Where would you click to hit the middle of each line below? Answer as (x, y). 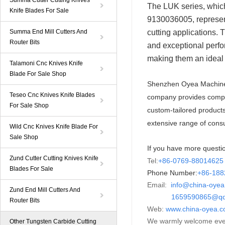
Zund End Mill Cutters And (45, 190)
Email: (158, 185)
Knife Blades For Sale (39, 11)
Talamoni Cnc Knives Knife (46, 63)
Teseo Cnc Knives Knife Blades (52, 95)
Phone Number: (172, 173)
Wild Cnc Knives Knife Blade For (54, 127)
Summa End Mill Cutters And (48, 32)
